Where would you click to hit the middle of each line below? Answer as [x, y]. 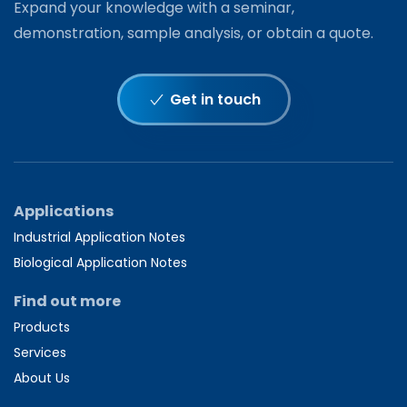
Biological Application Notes [100, 263]
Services [40, 353]
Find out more [67, 302]
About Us [42, 378]
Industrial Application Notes [99, 238]
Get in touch [215, 100]
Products [42, 328]
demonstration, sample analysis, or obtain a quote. [194, 34]
